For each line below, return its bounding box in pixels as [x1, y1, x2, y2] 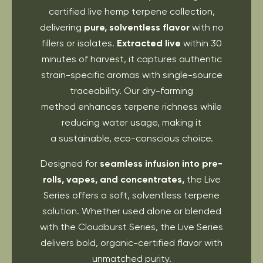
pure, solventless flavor [83, 21, 190, 33]
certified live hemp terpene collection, [48, 5, 215, 17]
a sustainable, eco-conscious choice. [50, 132, 213, 144]
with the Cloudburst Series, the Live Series [40, 221, 223, 232]
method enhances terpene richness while [41, 100, 222, 112]
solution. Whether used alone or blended [42, 205, 221, 217]
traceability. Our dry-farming [70, 85, 193, 96]
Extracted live [116, 37, 181, 49]
